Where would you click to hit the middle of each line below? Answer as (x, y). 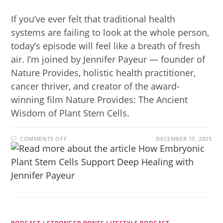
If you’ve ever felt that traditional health (93, 19)
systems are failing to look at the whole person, (110, 32)
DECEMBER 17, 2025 (184, 139)
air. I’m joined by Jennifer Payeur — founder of (108, 59)
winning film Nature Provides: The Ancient (100, 100)
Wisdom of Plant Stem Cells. (70, 113)
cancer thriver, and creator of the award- (96, 86)
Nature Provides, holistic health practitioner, (104, 73)
